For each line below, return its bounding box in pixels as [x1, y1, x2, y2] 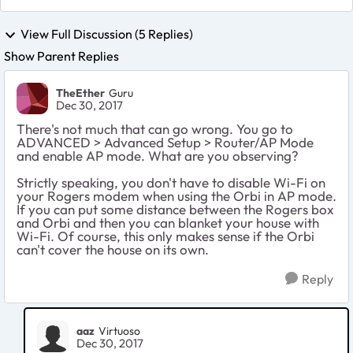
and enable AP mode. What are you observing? [17, 147, 299, 165]
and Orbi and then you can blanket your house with [17, 214, 319, 232]
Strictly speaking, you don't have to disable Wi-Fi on [17, 174, 325, 191]
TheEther [56, 85, 105, 100]
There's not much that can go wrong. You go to [17, 121, 293, 138]
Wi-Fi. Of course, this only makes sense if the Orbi [17, 228, 314, 245]
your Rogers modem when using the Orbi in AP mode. [17, 188, 336, 205]
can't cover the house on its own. [17, 241, 209, 258]
